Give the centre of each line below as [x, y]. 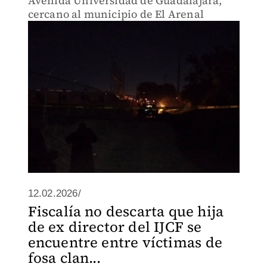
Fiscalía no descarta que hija [126, 211]
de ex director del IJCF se [115, 227]
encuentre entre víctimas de [125, 242]
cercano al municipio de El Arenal [116, 14]
